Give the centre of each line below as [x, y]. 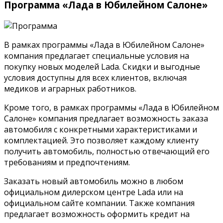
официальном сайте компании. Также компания [99, 203]
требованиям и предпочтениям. [67, 163]
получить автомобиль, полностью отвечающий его [107, 152]
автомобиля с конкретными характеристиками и [101, 130]
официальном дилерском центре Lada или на [94, 192]
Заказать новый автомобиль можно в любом [94, 181]
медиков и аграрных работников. [70, 89]
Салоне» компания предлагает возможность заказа [106, 119]
